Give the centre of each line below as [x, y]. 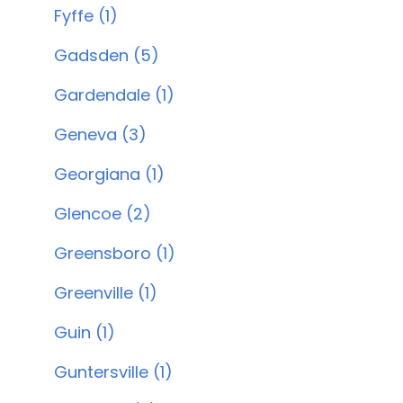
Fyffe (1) [86, 16]
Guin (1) [85, 332]
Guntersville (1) [113, 372]
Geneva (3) [100, 134]
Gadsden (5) [107, 55]
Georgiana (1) [109, 174]
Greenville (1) [106, 293]
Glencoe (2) [103, 214]
